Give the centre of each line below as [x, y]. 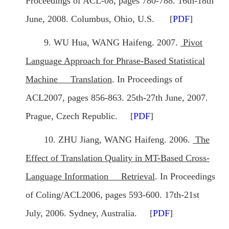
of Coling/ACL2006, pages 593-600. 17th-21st [112, 195]
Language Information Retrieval [90, 177]
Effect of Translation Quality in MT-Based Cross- [118, 158]
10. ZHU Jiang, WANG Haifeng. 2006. [118, 140]
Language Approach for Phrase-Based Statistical [115, 61]
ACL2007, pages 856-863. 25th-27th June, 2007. [117, 98]
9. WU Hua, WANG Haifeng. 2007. [112, 43]
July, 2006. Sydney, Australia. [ [89, 213]
